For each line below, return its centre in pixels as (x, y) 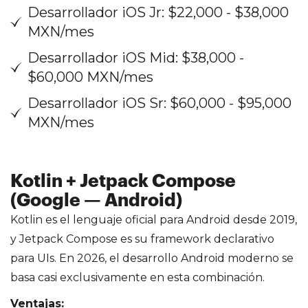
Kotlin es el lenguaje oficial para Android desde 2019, (154, 219)
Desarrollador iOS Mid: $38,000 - (136, 57)
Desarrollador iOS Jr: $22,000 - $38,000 (158, 12)
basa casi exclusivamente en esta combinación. (137, 277)
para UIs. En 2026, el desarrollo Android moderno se (152, 258)
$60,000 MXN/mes (90, 77)
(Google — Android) (96, 200)
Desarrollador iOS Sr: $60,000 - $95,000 (159, 103)
